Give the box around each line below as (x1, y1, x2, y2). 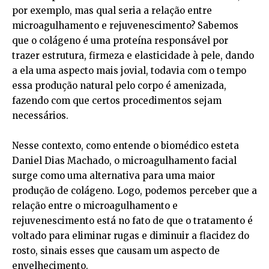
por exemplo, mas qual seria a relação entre (12, 5, 212, 16)
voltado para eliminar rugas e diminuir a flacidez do (12, 230, 249, 241)
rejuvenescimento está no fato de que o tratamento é (12, 215, 253, 226)
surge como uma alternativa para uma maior (12, 170, 215, 181)
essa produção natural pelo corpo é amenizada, (12, 80, 226, 91)
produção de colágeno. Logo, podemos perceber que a (12, 185, 257, 196)
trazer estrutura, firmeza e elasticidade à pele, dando (12, 50, 254, 61)
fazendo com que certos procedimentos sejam (12, 95, 222, 106)
